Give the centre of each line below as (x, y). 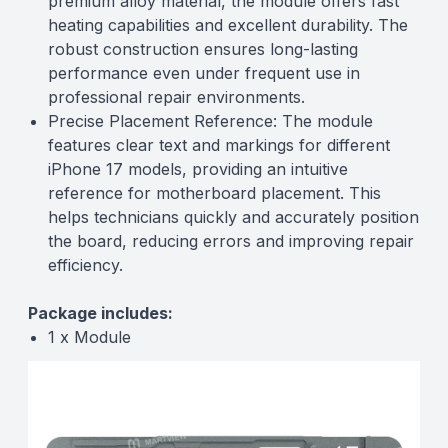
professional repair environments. (176, 97)
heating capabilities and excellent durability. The (228, 25)
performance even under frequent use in (204, 73)
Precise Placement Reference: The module (210, 121)
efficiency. (85, 265)
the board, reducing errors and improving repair (231, 241)
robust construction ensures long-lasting (203, 49)
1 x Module (89, 337)
